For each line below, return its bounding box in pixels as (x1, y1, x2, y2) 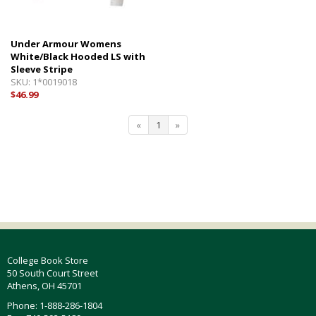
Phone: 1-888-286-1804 (7, 299, 102, 312)
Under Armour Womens (11, 37, 121, 50)
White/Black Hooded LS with (11, 50, 145, 63)
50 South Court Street (7, 267, 98, 279)
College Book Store (7, 254, 88, 267)
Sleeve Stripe (11, 63, 73, 75)
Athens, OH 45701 (7, 279, 82, 292)
